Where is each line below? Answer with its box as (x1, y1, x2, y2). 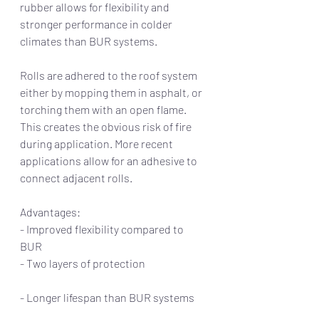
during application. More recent (20, 137, 175, 151)
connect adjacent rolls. (20, 171, 137, 185)
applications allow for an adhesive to (20, 154, 199, 168)
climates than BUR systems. (20, 34, 159, 48)
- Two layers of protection (20, 256, 207, 271)
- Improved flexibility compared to (20, 222, 186, 236)
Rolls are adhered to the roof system (20, 68, 199, 83)
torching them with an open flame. (20, 103, 189, 117)
